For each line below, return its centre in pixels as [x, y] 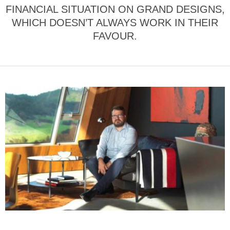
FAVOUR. [115, 36]
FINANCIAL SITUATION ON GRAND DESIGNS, [115, 9]
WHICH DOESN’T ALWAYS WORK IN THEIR [115, 22]
